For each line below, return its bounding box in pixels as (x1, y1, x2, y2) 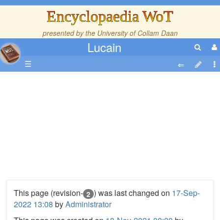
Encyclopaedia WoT (47, 7, 173, 25)
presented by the (42, 28, 97, 38)
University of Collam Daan (97, 28, 178, 38)
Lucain (87, 38, 121, 55)
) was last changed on (94, 187, 172, 198)
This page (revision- (14, 187, 83, 198)
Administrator (65, 198, 111, 210)
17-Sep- (172, 187, 200, 198)
